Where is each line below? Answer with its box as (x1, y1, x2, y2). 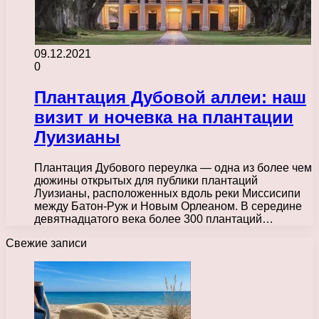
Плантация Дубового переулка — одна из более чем (34, 161, 312, 174)
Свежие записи (6, 236, 87, 249)
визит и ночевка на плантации (34, 107, 293, 127)
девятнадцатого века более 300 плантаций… (34, 212, 273, 225)
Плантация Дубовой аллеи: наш (34, 87, 306, 107)
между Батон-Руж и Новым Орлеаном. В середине (34, 199, 302, 212)
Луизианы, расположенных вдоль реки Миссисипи (34, 187, 300, 199)
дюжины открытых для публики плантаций (34, 174, 258, 187)
